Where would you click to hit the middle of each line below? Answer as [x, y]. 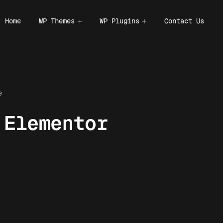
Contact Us [184, 21]
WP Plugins [119, 21]
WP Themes [57, 21]
